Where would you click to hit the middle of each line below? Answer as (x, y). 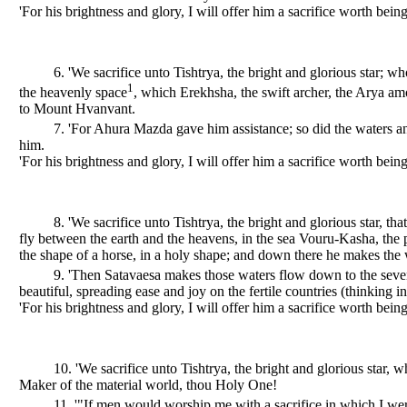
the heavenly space (73, 93)
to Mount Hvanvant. (77, 109)
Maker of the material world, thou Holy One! (148, 384)
